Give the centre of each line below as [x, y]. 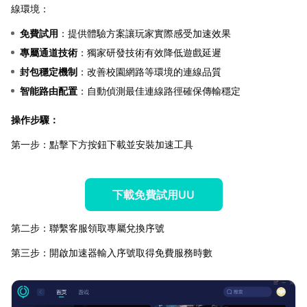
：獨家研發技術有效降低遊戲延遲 [149, 52]
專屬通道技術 [49, 52]
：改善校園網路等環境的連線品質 [149, 71]
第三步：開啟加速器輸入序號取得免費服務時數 [112, 252]
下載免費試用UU [153, 194]
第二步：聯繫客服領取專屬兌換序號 [88, 228]
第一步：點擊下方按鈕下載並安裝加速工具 [102, 144]
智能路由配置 [49, 90]
